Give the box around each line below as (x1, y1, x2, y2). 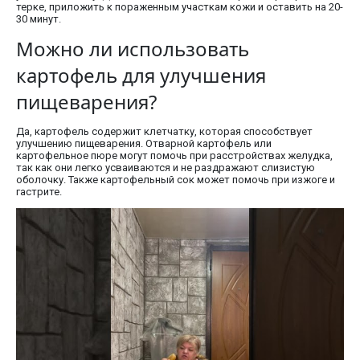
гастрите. (16, 185, 62, 198)
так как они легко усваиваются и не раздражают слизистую (16, 161, 315, 174)
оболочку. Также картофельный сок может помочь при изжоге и (16, 173, 335, 186)
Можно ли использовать (16, 35, 249, 62)
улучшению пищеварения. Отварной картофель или (16, 137, 272, 149)
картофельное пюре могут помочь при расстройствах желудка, (16, 149, 333, 162)
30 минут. (16, 12, 61, 25)
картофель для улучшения (16, 61, 266, 88)
